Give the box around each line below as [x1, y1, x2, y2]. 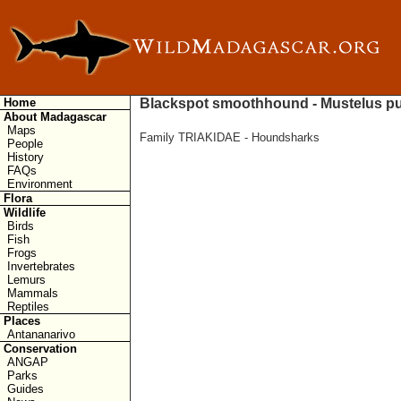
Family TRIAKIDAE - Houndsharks [140, 131, 320, 145]
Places [4, 314, 40, 328]
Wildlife [4, 206, 46, 219]
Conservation [4, 342, 77, 355]
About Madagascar [4, 110, 107, 124]
